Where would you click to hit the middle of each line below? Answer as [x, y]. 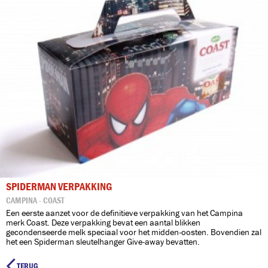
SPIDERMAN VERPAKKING [59, 187]
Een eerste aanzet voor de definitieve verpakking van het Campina [124, 213]
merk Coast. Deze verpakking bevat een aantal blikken [103, 223]
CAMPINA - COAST [35, 201]
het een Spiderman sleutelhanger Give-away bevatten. [103, 242]
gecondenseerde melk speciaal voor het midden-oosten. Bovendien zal [134, 232]
